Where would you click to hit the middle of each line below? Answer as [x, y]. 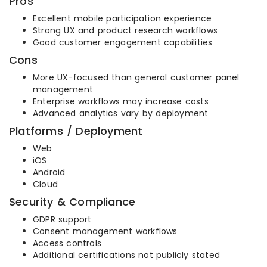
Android [49, 173]
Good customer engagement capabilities [123, 43]
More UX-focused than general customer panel [136, 78]
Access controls [67, 243]
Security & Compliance [72, 202]
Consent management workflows [105, 232]
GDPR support [62, 220]
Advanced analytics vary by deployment [121, 114]
